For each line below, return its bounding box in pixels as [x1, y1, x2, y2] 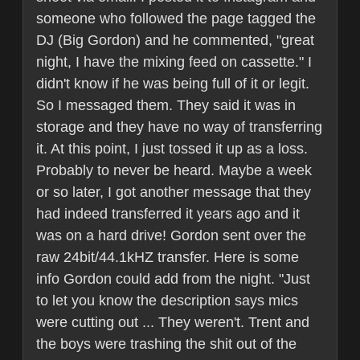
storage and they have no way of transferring [36, 119, 322, 136]
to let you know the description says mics [36, 292, 298, 309]
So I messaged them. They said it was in [36, 97, 296, 114]
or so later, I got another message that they [36, 184, 311, 201]
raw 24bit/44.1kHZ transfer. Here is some [36, 249, 299, 266]
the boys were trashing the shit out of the [36, 336, 297, 353]
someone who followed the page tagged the [36, 10, 316, 27]
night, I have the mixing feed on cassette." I [36, 54, 312, 71]
